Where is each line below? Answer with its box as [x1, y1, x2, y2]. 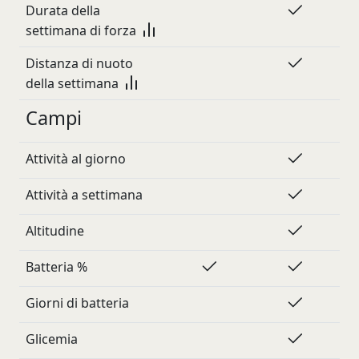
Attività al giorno [26, 150, 126, 167]
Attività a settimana [26, 186, 143, 204]
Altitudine [26, 222, 84, 240]
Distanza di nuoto [26, 54, 133, 72]
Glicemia [26, 330, 78, 348]
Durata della [26, 2, 100, 19]
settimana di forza [26, 22, 139, 39]
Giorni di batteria [26, 294, 129, 312]
